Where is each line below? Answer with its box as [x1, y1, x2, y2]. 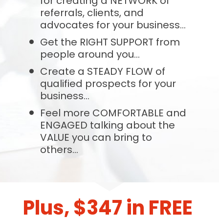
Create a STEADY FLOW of [40, 64, 165, 78]
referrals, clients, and [40, 5, 144, 20]
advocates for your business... [40, 18, 186, 32]
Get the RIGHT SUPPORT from [40, 35, 180, 49]
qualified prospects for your [40, 76, 176, 90]
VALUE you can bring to [40, 130, 152, 144]
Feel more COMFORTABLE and [40, 106, 186, 120]
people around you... [40, 47, 140, 61]
